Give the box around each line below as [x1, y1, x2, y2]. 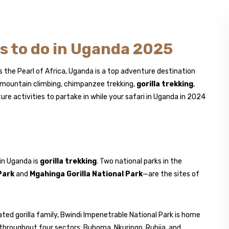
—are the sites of [143, 170, 199, 178]
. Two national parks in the [97, 157, 182, 166]
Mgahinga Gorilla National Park [30, 170, 143, 178]
